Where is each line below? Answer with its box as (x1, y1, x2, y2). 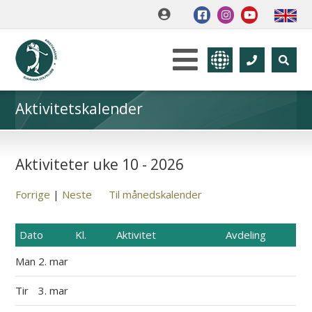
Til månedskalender (109, 187, 203, 201)
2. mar (38, 254, 72, 268)
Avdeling (226, 228, 267, 242)
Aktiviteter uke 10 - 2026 (15, 155, 185, 174)
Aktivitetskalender (15, 99, 143, 118)
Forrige (15, 187, 51, 201)
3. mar (38, 283, 72, 297)
